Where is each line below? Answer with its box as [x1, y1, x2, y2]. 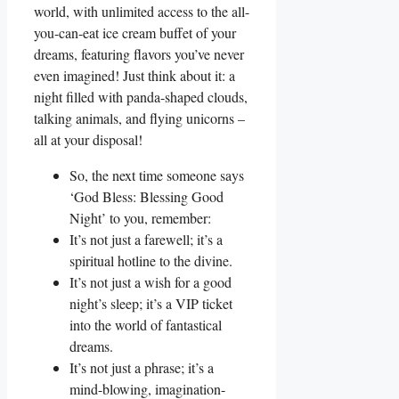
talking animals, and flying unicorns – [34, 108, 245, 127]
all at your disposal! [34, 129, 142, 149]
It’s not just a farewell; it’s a [69, 229, 223, 248]
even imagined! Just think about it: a [34, 65, 235, 85]
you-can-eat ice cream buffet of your [34, 22, 236, 42]
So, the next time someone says [69, 165, 244, 184]
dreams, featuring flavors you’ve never [34, 44, 244, 63]
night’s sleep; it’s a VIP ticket [69, 293, 232, 313]
